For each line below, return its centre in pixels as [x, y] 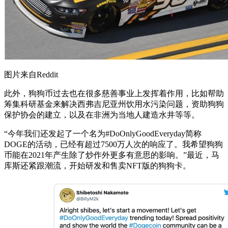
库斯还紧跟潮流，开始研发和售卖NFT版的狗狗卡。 [97, 165]
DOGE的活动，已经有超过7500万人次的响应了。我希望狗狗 [113, 144]
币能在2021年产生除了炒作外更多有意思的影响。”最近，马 [112, 155]
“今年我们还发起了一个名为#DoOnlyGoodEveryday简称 [103, 133]
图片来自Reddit [31, 74]
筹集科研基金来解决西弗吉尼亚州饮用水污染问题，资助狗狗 [114, 104]
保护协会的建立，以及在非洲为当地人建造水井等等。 [102, 115]
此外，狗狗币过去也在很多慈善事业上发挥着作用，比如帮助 [114, 93]
